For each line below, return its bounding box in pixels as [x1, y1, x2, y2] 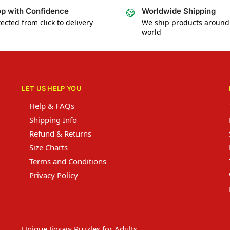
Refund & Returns [29, 128, 92, 139]
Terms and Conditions [29, 156, 107, 166]
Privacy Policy [29, 169, 79, 180]
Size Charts [29, 142, 68, 152]
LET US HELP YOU [22, 84, 82, 93]
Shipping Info [29, 114, 78, 125]
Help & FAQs [29, 100, 75, 111]
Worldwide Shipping [142, 6, 216, 16]
